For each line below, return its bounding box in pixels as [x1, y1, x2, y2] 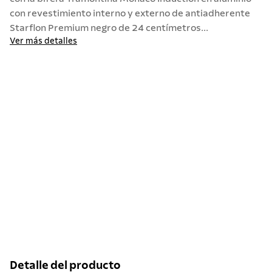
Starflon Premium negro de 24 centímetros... [10, 23, 208, 33]
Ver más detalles [10, 37, 77, 46]
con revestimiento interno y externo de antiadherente [10, 8, 250, 18]
